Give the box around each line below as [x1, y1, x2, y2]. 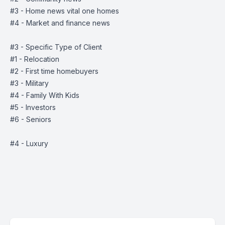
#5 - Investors [10, 103, 56, 111]
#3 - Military [10, 79, 49, 87]
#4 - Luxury [10, 139, 48, 148]
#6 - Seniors [10, 115, 51, 124]
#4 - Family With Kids [10, 91, 79, 99]
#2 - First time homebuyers [10, 67, 98, 75]
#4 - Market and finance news [10, 19, 110, 27]
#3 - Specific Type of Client [10, 43, 102, 51]
